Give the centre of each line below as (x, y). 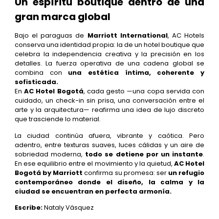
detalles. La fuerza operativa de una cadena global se (109, 64)
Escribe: (29, 207)
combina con (42, 73)
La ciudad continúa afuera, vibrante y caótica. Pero (109, 135)
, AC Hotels (186, 36)
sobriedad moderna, (50, 154)
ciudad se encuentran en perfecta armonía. (93, 191)
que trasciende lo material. (58, 119)
